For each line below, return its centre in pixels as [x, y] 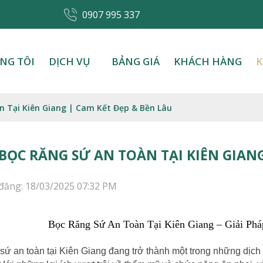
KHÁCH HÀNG [208, 61]
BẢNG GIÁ [136, 61]
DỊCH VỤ [70, 61]
